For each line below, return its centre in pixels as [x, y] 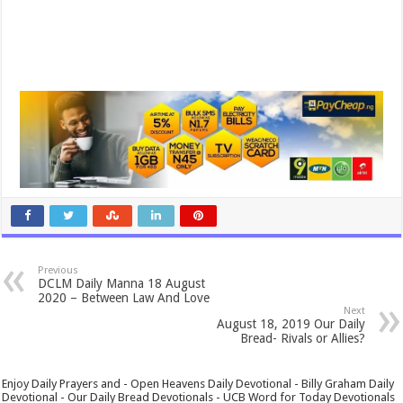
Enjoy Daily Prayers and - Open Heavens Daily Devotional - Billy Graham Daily [198, 383]
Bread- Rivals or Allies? [302, 338]
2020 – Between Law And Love [124, 297]
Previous [58, 270]
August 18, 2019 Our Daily [291, 323]
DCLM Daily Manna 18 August [122, 283]
